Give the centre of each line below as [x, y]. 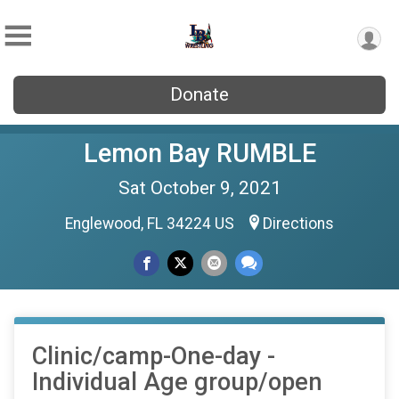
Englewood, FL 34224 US [151, 224]
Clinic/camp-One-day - [154, 356]
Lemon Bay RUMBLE [199, 153]
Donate [199, 94]
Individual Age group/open [177, 382]
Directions [298, 224]
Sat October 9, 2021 [199, 188]
